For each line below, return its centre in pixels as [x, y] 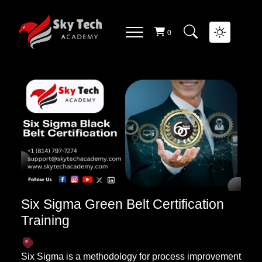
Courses [134, 34]
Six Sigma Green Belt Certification [123, 204]
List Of [47, 34]
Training [45, 220]
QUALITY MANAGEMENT [75, 7]
